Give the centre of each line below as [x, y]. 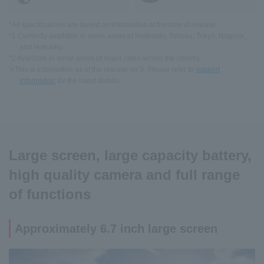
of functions [50, 194]
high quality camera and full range [124, 174]
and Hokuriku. [42, 47]
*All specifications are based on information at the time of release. [113, 24]
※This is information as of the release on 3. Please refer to [102, 69]
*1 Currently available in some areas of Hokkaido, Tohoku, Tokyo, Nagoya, [127, 36]
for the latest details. [88, 80]
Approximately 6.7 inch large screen [116, 228]
